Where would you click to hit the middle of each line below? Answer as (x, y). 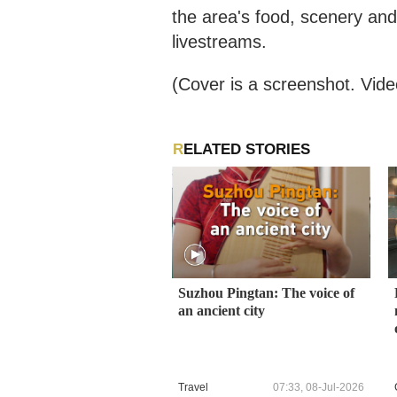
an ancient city (222, 311)
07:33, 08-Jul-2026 (319, 387)
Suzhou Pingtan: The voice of (266, 293)
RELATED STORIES (246, 149)
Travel (193, 387)
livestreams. (219, 41)
